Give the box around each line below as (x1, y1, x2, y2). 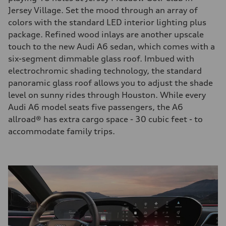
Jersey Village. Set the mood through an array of (8, 5, 198, 16)
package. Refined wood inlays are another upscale (8, 29, 204, 40)
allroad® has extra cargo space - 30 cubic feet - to (8, 114, 203, 125)
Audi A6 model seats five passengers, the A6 (8, 102, 183, 112)
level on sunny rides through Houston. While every (8, 90, 206, 100)
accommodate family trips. (8, 126, 115, 137)
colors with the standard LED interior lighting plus (8, 17, 206, 28)
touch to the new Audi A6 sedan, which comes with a (8, 41, 215, 52)
